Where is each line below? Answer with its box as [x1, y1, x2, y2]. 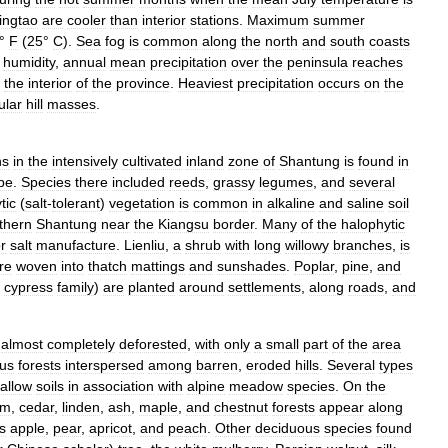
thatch [88, 258, 127, 274]
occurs [318, 75, 360, 91]
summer [313, 12, 365, 28]
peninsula [287, 54, 348, 70]
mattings [131, 258, 185, 274]
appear [319, 399, 364, 415]
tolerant [52, 195, 100, 211]
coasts [369, 33, 410, 49]
